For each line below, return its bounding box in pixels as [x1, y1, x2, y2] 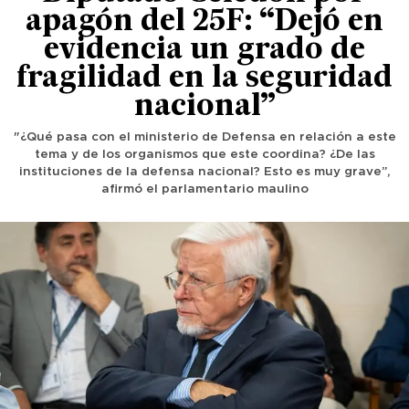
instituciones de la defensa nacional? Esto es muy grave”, [18, 166, 391, 178]
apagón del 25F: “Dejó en [26, 8, 383, 37]
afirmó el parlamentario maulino [100, 184, 309, 195]
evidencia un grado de [44, 37, 365, 66]
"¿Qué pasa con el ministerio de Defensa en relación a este [13, 131, 396, 143]
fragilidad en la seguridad [16, 65, 393, 94]
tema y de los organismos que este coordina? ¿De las [34, 149, 375, 161]
